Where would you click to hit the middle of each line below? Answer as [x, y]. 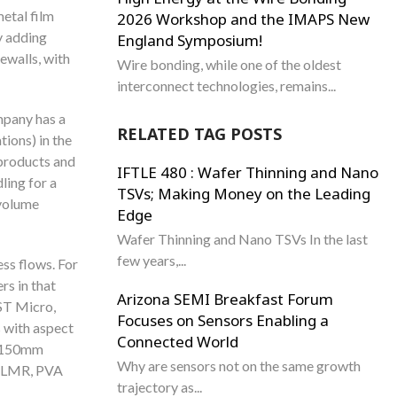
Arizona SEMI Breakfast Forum [225, 299]
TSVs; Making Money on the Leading [244, 194]
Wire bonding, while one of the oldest [229, 64]
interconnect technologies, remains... [226, 86]
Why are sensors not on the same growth [239, 366]
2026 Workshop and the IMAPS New [243, 19]
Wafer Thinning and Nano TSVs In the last [242, 239]
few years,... [152, 260]
